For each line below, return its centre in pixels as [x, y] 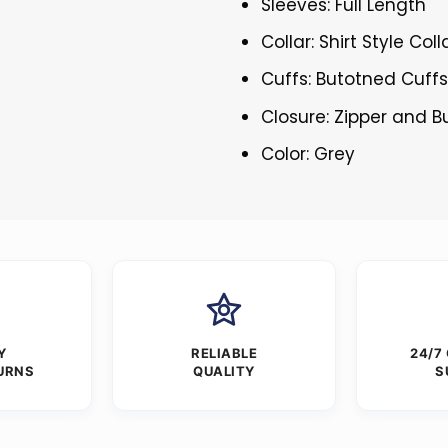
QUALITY [224, 370]
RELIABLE [224, 352]
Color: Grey [308, 153]
